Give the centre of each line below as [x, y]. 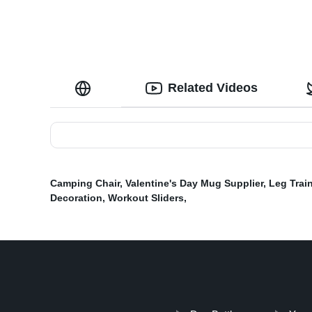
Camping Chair [85, 184]
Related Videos [213, 88]
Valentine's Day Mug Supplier [194, 184]
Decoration [76, 198]
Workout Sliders [146, 198]
